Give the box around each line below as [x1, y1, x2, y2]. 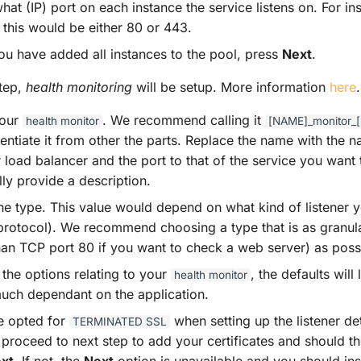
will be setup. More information [132, 78, 330, 95]
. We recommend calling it [102, 111, 265, 128]
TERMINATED [73, 314, 143, 328]
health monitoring [26, 78, 132, 95]
